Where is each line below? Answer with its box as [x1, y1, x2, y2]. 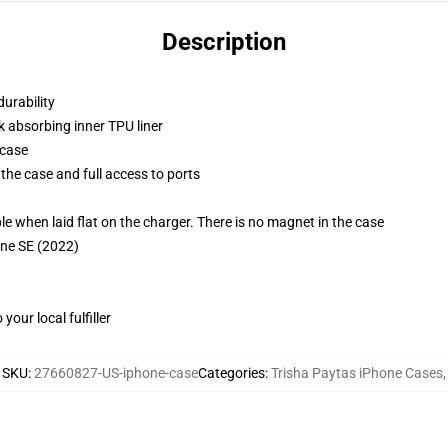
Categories [198, 365, 265, 381]
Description [162, 28, 286, 56]
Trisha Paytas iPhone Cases [271, 365, 443, 381]
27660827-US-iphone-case [34, 365, 198, 381]
